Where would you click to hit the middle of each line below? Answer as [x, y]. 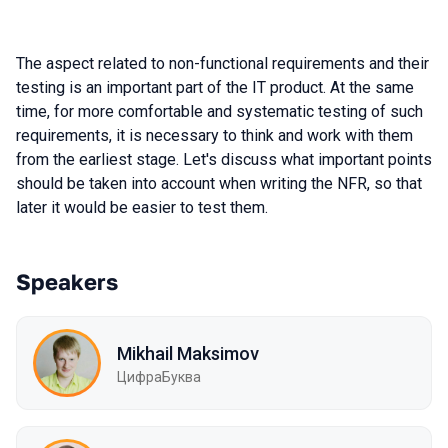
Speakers [67, 281]
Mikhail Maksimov [188, 353]
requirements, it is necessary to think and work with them [214, 135]
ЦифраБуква [159, 376]
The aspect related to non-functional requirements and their [222, 63]
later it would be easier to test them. [142, 207]
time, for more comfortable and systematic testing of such [219, 111]
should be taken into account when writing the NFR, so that [219, 183]
